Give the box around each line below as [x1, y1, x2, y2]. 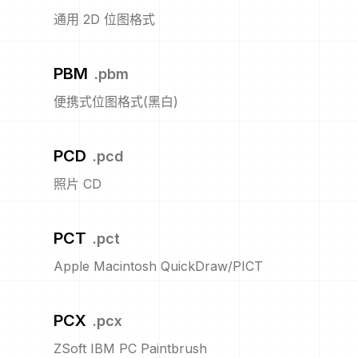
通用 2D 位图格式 [54, 11, 155, 28]
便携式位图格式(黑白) [54, 93, 178, 110]
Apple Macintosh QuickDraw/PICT [54, 258, 263, 275]
